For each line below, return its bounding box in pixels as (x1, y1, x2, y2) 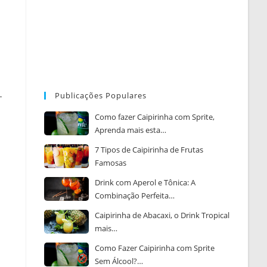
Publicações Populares (55, 90, 147, 101)
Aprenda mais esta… (95, 125, 167, 136)
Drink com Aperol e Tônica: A (95, 177, 196, 188)
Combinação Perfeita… (95, 190, 175, 201)
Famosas (95, 157, 127, 169)
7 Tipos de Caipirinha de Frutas (95, 144, 204, 156)
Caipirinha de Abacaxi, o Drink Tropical (95, 210, 230, 221)
